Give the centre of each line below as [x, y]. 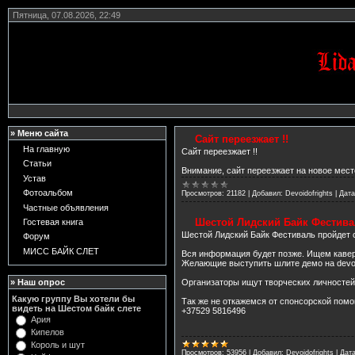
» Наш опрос [38, 282]
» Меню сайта [39, 133]
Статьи [37, 164]
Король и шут [58, 345]
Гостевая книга [53, 221]
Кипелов [48, 332]
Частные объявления [66, 207]
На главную [46, 149]
